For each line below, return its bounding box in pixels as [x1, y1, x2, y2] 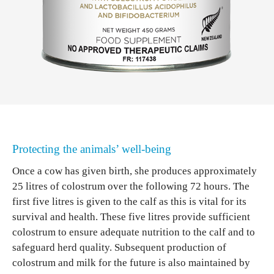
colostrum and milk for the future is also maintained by [12, 257, 250, 268]
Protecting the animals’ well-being [12, 143, 171, 155]
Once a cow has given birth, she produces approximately [12, 165, 257, 177]
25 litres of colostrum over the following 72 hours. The [12, 180, 250, 192]
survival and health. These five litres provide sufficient [12, 211, 250, 223]
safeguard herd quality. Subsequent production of [12, 242, 226, 253]
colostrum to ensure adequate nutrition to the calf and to [12, 226, 255, 238]
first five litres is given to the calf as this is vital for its [12, 196, 246, 207]
